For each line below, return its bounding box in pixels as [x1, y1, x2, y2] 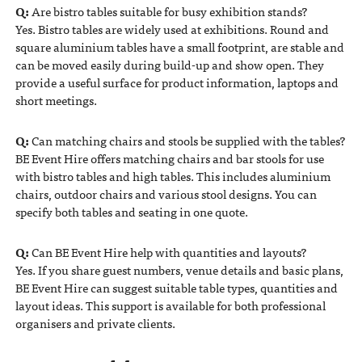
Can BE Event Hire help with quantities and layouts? [28, 242, 306, 262]
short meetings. [15, 90, 97, 110]
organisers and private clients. [15, 313, 175, 333]
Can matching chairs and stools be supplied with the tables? [28, 130, 345, 150]
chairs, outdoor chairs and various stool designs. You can [15, 183, 317, 204]
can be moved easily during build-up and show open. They [15, 54, 324, 74]
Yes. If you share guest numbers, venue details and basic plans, [15, 259, 343, 280]
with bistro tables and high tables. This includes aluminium [15, 166, 330, 186]
